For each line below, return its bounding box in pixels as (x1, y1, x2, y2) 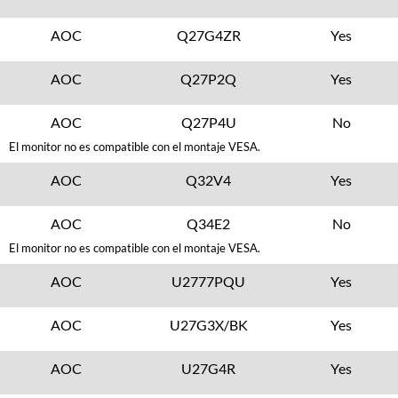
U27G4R (181, 360, 236, 377)
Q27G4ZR (176, 27, 241, 44)
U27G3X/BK (169, 316, 248, 333)
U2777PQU (171, 273, 246, 290)
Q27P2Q (180, 70, 237, 87)
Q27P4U (180, 114, 236, 131)
